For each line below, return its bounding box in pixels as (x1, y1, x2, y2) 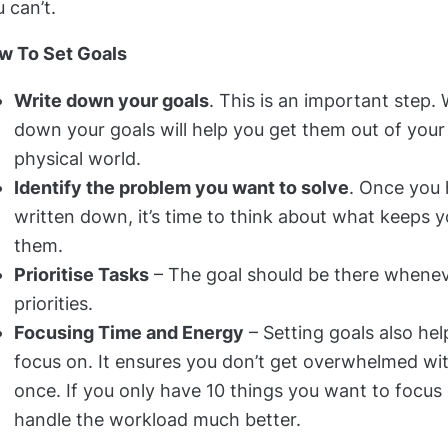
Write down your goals (14, 89, 209, 111)
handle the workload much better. (14, 408, 301, 430)
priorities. (14, 292, 93, 314)
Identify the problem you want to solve (14, 176, 349, 198)
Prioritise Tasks (14, 263, 149, 285)
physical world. (14, 147, 141, 169)
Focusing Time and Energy (14, 321, 244, 343)
